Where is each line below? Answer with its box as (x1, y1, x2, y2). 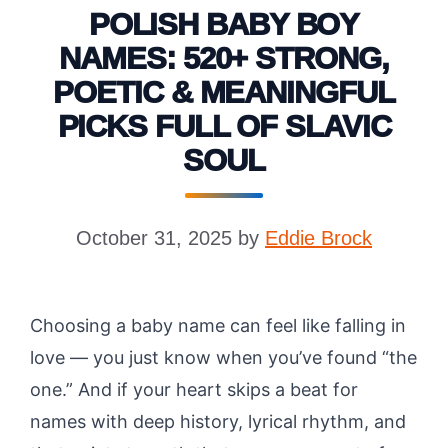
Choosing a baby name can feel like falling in (30, 315, 406, 336)
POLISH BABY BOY (88, 7, 360, 42)
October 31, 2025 (76, 227, 232, 249)
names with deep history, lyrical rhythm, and (30, 411, 406, 432)
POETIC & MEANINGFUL (53, 75, 395, 110)
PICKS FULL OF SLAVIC (57, 109, 391, 144)
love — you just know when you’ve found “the (30, 347, 417, 368)
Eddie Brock (265, 227, 372, 249)
